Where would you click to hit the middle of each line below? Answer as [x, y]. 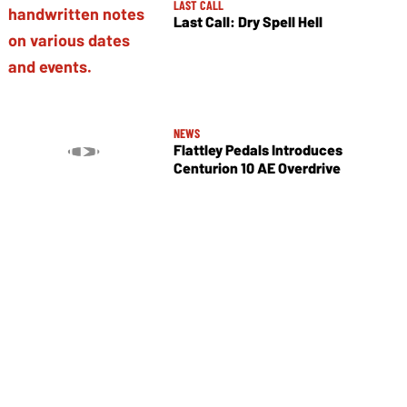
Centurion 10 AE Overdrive [257, 168]
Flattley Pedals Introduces [258, 150]
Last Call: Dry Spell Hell [248, 21]
